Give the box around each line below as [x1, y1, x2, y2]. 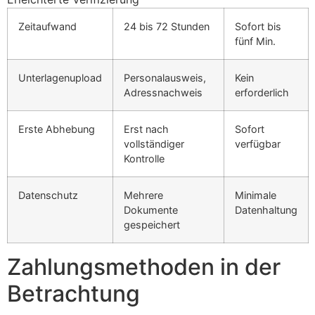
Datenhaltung [235, 204, 297, 217]
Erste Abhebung [18, 123, 95, 136]
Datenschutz [18, 189, 78, 202]
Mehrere [124, 189, 163, 202]
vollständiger [124, 138, 184, 150]
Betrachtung [7, 280, 140, 308]
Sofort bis [235, 20, 281, 33]
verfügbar [235, 138, 281, 150]
